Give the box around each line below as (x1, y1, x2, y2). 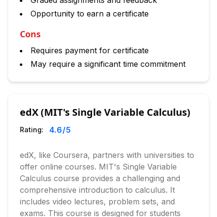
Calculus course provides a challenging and (20, 173, 180, 183)
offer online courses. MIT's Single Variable (20, 162, 177, 171)
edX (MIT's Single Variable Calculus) (20, 106, 190, 119)
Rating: (20, 125, 44, 134)
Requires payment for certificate (31, 46, 149, 55)
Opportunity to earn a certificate (31, 9, 149, 18)
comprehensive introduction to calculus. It (20, 185, 175, 195)
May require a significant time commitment (31, 59, 186, 69)
